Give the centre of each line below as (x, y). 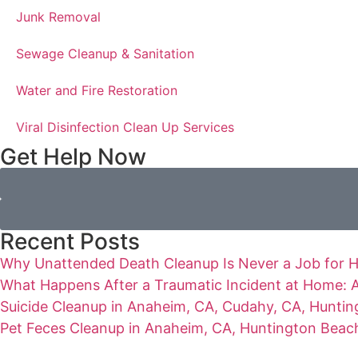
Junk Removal (58, 16)
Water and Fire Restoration (97, 90)
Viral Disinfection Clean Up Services (125, 127)
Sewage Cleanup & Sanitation (105, 53)
